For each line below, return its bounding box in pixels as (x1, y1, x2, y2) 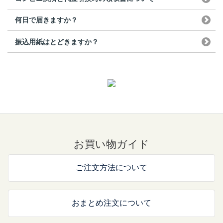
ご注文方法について (76, 163, 147, 172)
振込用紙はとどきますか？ (15, 37, 99, 46)
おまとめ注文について (72, 198, 151, 207)
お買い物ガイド (74, 138, 149, 150)
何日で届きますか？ (15, 16, 78, 24)
